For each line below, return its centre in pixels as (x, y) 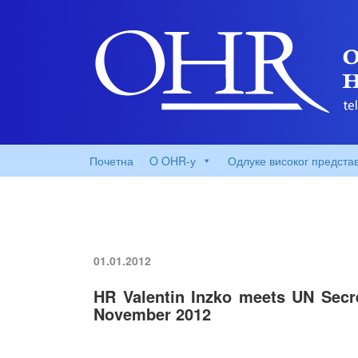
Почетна (111, 161)
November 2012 (152, 314)
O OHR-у (173, 161)
